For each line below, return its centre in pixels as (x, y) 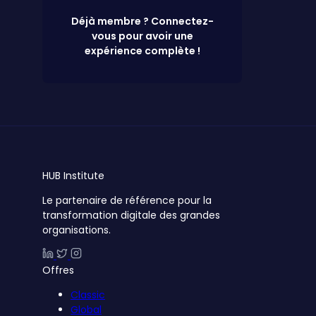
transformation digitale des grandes (131, 215)
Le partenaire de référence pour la (127, 200)
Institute (84, 175)
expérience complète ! (142, 50)
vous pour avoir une (142, 36)
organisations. (77, 230)
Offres (58, 270)
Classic (88, 294)
